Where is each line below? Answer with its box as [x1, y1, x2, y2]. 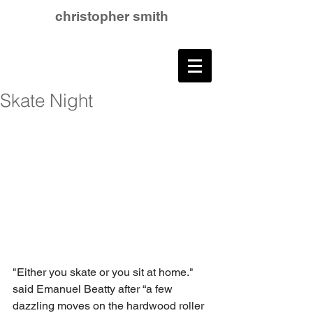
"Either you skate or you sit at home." [13, 265, 196, 279]
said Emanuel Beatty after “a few [13, 282, 175, 296]
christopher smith [55, 8, 168, 24]
